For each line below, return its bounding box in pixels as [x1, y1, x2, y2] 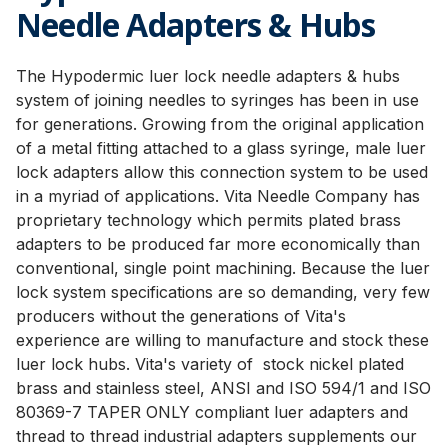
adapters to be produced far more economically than [16, 234, 420, 254]
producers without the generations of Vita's [16, 306, 346, 326]
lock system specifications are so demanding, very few [16, 282, 430, 302]
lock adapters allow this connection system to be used [16, 162, 428, 182]
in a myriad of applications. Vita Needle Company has [16, 186, 420, 206]
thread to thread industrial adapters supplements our [16, 426, 417, 446]
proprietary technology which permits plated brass [16, 210, 401, 230]
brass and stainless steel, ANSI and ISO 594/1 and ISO [16, 378, 431, 398]
